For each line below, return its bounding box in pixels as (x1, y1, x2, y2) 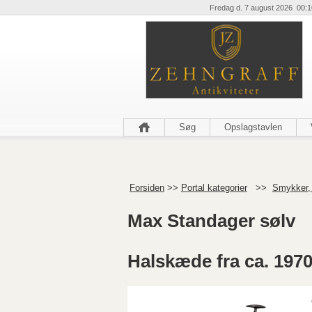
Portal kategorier (181, 182, 247, 193)
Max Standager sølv (127, 211, 295, 231)
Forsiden (130, 182, 164, 193)
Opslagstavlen (224, 122, 282, 132)
